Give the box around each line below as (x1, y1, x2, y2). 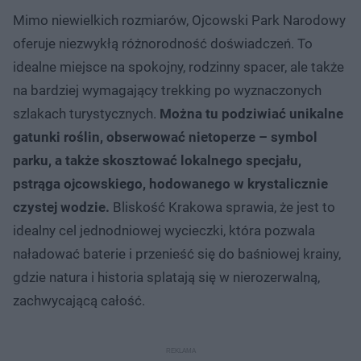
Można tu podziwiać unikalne (160, 105, 343, 122)
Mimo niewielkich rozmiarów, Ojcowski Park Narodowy (13, 11, 346, 28)
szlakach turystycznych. (13, 105, 160, 122)
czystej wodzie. (13, 198, 110, 215)
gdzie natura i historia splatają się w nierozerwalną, (13, 268, 320, 285)
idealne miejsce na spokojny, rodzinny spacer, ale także (13, 58, 344, 75)
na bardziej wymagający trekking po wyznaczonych (13, 81, 322, 98)
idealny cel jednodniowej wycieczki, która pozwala (13, 222, 315, 239)
